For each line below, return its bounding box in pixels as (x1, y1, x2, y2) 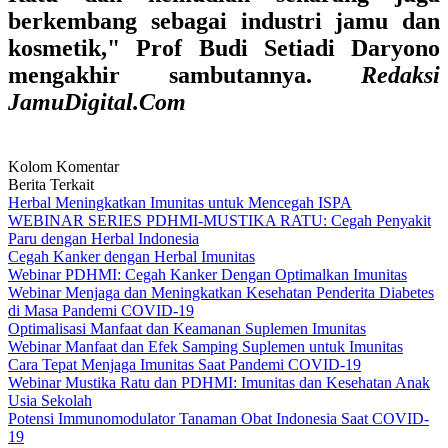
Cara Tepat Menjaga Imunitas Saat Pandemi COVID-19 (8, 356, 361, 373)
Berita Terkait (8, 176, 94, 193)
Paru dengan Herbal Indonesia (8, 230, 199, 247)
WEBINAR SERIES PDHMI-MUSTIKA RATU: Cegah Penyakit (8, 212, 431, 229)
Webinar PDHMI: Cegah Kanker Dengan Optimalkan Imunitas (8, 266, 407, 283)
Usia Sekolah (8, 392, 92, 409)
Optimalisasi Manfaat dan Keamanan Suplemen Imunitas (8, 320, 366, 337)
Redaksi (361, 62, 440, 88)
